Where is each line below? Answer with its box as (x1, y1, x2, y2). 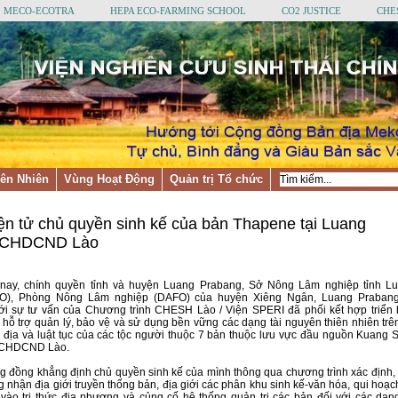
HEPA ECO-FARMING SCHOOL (110, 5, 246, 16)
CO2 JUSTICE (282, 5, 341, 16)
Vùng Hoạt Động (64, 172, 155, 186)
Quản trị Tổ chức (170, 172, 263, 186)
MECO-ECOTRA (4, 5, 75, 16)
